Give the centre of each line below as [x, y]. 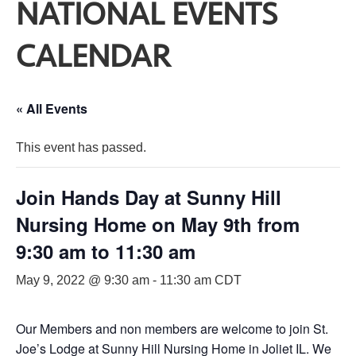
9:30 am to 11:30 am [106, 251]
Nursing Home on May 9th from [158, 224]
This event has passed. [81, 147]
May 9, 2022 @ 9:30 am [83, 280]
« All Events [52, 108]
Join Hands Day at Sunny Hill [149, 197]
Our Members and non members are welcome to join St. [172, 328]
